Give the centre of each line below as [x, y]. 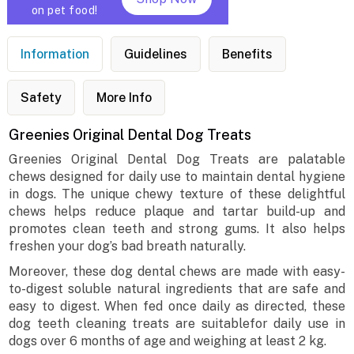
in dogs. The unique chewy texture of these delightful [177, 194]
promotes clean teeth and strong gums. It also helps [177, 229]
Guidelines [155, 55]
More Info [124, 98]
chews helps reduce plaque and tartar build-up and [177, 212]
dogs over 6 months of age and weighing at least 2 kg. [168, 341]
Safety [41, 98]
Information [55, 55]
